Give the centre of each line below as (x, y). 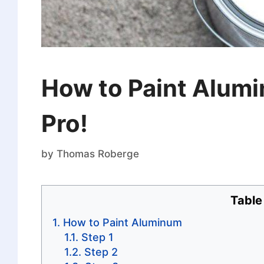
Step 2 (101, 252)
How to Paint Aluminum (122, 222)
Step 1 (97, 237)
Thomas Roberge (98, 154)
